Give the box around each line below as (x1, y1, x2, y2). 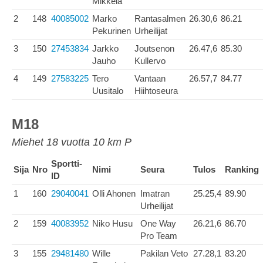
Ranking (225, 164, 259, 174)
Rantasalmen (134, 14, 186, 23)
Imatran (140, 188, 170, 198)
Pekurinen (92, 26, 131, 36)
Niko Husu (92, 218, 133, 228)
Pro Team (140, 231, 177, 241)
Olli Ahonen (92, 188, 136, 198)
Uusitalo (92, 86, 123, 96)
